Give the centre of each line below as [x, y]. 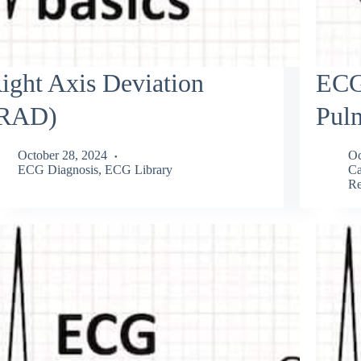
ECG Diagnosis [58, 170]
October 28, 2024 [62, 156]
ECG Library [138, 170]
